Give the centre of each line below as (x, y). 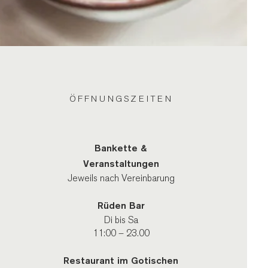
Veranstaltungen (121, 164)
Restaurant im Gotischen (121, 261)
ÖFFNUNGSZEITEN (121, 99)
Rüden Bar (121, 205)
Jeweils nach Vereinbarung (121, 178)
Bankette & (121, 148)
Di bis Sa (121, 220)
